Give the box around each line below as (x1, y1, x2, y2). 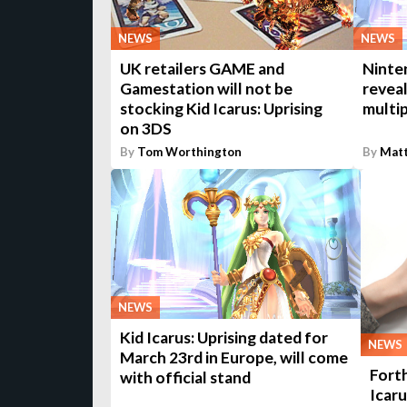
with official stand (120, 368, 251, 388)
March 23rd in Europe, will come (120, 348, 348, 368)
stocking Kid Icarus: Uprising (120, 99, 323, 119)
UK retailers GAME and (120, 59, 284, 79)
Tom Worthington (137, 144, 242, 160)
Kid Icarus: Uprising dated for (120, 328, 328, 348)
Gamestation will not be (120, 79, 293, 99)
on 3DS (120, 119, 172, 139)
